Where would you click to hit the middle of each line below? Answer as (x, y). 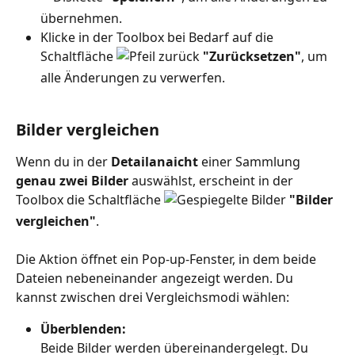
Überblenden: (83, 329)
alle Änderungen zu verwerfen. (133, 78)
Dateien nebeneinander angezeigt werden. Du (156, 279)
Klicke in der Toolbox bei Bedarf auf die (158, 37)
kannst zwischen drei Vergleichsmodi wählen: (153, 298)
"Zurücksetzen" (252, 56)
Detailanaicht (155, 161)
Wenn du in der (63, 161)
